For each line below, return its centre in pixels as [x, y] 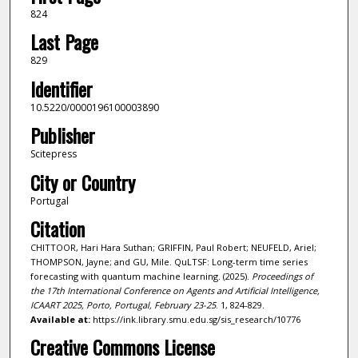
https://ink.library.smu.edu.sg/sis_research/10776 [195, 320]
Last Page [64, 42]
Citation [57, 229]
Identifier [61, 88]
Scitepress [53, 154]
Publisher [62, 135]
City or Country [82, 182]
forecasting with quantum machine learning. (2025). [141, 276]
